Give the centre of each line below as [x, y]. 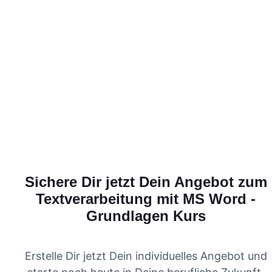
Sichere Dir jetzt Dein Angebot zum [146, 182]
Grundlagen [127, 216]
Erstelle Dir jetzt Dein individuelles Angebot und [146, 256]
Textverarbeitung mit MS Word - [146, 199]
